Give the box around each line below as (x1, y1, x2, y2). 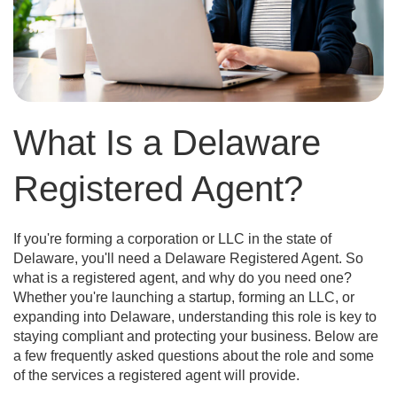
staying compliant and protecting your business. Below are (13, 329, 378, 345)
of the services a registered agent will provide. (13, 368, 300, 384)
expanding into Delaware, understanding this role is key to (13, 309, 377, 325)
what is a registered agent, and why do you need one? (13, 270, 352, 286)
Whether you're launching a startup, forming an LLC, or (13, 290, 354, 306)
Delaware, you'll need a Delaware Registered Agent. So (13, 251, 363, 267)
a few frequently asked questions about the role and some (13, 348, 374, 364)
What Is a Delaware (13, 123, 321, 163)
